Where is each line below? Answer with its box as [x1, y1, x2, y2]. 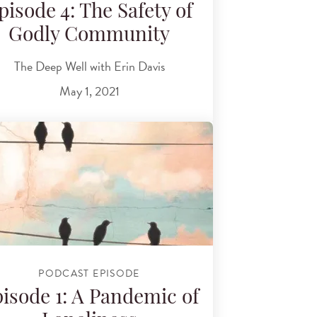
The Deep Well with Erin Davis [13, 56, 165, 76]
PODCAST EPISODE [38, 266, 140, 282]
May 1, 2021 [59, 81, 120, 101]
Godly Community [8, 26, 170, 47]
